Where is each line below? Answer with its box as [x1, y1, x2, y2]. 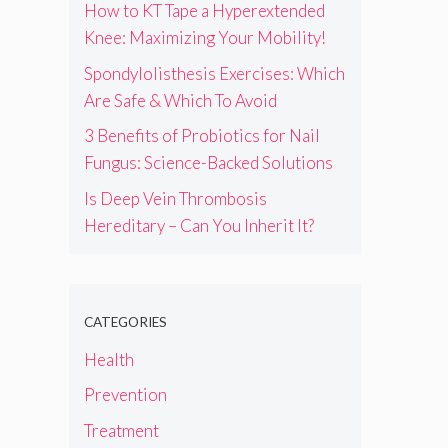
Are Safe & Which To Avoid [83, 89, 277, 111]
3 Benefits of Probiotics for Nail [83, 125, 320, 147]
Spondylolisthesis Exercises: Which [83, 62, 345, 84]
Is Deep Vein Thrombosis [83, 187, 267, 209]
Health [83, 348, 134, 370]
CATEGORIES [83, 314, 167, 331]
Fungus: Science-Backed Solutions [83, 152, 333, 174]
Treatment [83, 419, 159, 441]
